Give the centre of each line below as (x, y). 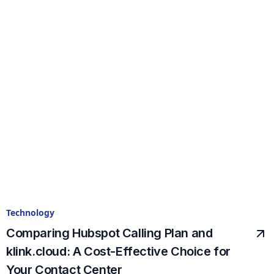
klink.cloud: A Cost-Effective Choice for (119, 252)
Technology (30, 213)
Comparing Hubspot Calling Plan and (109, 233)
